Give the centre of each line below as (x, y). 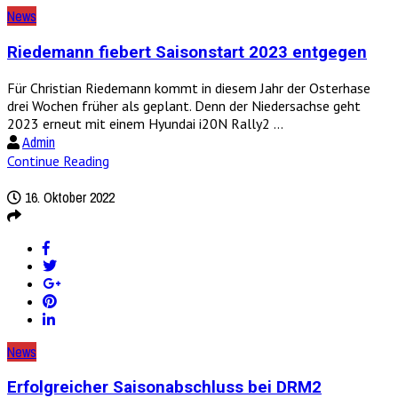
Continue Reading (58, 160)
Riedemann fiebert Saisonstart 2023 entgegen (187, 52)
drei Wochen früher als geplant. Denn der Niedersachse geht (184, 105)
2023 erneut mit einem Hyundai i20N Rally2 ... (145, 123)
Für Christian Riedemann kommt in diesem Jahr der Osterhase (189, 88)
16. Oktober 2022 (68, 197)
